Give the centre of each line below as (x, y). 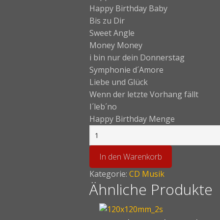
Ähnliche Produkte (151, 189)
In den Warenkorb (131, 157)
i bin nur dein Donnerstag (137, 57)
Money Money (116, 45)
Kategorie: (109, 174)
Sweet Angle (112, 33)
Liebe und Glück (119, 82)
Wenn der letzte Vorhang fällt (144, 94)
